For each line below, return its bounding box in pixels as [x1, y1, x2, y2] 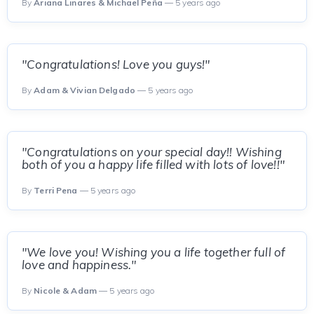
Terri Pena [34, 185, 78, 196]
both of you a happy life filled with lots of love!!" [22, 157, 285, 172]
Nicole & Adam [34, 285, 97, 296]
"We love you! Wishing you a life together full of [22, 245, 286, 259]
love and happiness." [22, 257, 137, 272]
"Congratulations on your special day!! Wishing [22, 144, 282, 159]
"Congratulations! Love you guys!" [22, 57, 210, 71]
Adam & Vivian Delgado [34, 85, 135, 95]
